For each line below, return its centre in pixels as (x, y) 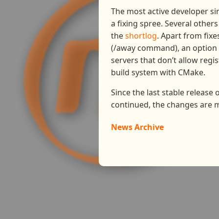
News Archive (137, 127)
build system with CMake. (158, 72)
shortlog (141, 36)
